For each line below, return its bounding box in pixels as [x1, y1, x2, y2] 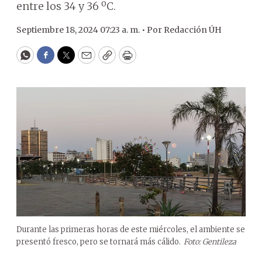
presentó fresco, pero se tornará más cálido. [16, 236, 181, 247]
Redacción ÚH [164, 25, 222, 35]
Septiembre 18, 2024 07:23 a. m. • [16, 25, 147, 35]
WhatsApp [24, 53, 80, 67]
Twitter [65, 53, 105, 67]
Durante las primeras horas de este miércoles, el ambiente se [16, 224, 245, 235]
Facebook [44, 53, 94, 67]
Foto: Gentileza [184, 236, 236, 247]
